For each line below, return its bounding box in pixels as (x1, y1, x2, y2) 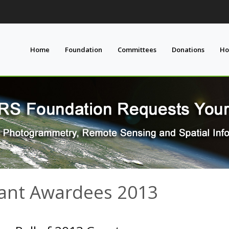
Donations (172, 44, 205, 54)
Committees (118, 44, 157, 54)
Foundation (65, 44, 103, 54)
